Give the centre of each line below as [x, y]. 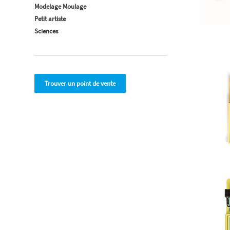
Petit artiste [50, 19]
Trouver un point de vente [80, 83]
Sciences [46, 31]
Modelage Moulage [60, 6]
